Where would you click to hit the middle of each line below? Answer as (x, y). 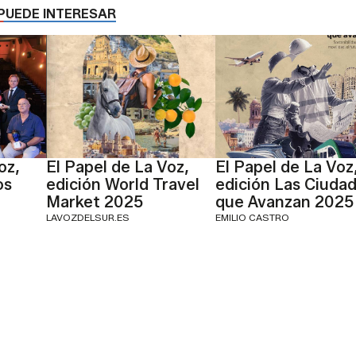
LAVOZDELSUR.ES (88, 218)
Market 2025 (95, 202)
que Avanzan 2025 (284, 202)
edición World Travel (123, 185)
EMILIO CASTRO (252, 218)
